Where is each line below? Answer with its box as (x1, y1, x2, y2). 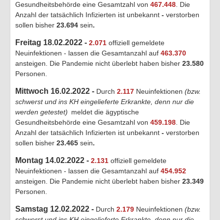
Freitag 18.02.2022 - (15, 38, 89, 47)
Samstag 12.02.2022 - (15, 204, 96, 213)
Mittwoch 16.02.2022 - (15, 86, 96, 95)
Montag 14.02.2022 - (15, 156, 91, 165)
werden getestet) (15, 108, 68, 116)
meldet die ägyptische (69, 108, 139, 116)
